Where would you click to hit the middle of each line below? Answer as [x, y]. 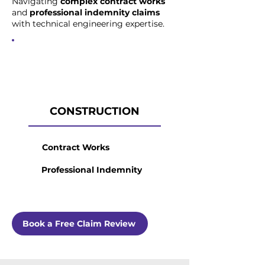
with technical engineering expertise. [88, 24]
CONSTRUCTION [95, 111]
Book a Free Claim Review [79, 224]
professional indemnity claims [95, 12]
